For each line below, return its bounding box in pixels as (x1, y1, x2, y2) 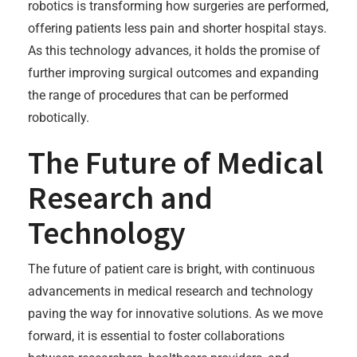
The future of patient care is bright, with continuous (28, 261, 315, 277)
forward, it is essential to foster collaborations (28, 328, 284, 343)
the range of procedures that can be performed (28, 88, 288, 103)
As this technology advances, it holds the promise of (28, 43, 320, 58)
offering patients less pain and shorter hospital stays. (28, 21, 327, 36)
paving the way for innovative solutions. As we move (28, 306, 323, 321)
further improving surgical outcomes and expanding (28, 65, 319, 80)
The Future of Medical (28, 143, 324, 182)
